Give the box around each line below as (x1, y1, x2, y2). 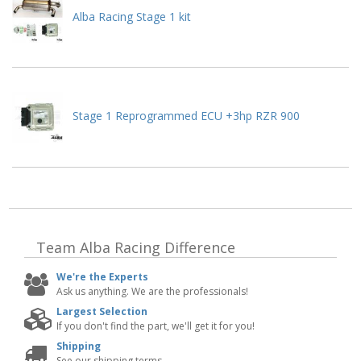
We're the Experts (56, 270, 148, 284)
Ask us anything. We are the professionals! (56, 284, 248, 299)
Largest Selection (56, 305, 147, 319)
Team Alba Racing (36, 238, 160, 258)
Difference (160, 238, 235, 258)
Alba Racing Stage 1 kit (73, 8, 192, 24)
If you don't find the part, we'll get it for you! (56, 319, 255, 334)
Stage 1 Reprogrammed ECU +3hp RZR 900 (73, 108, 301, 124)
